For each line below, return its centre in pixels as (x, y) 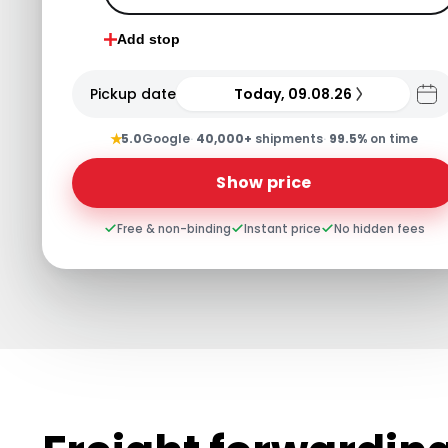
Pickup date (133, 93)
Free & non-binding (173, 228)
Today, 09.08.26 (293, 93)
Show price (264, 182)
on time (392, 138)
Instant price (282, 228)
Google (166, 138)
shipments (287, 138)
